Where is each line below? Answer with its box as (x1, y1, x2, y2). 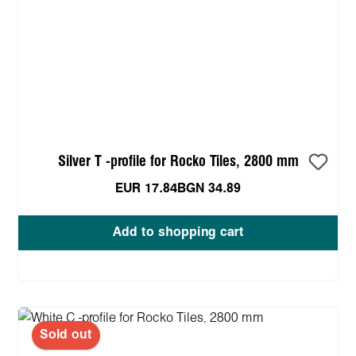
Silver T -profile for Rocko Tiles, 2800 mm (57, 154, 299, 168)
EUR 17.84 (115, 182, 177, 195)
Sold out (40, 328, 92, 341)
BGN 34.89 (177, 182, 241, 195)
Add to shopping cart (112, 226, 244, 238)
